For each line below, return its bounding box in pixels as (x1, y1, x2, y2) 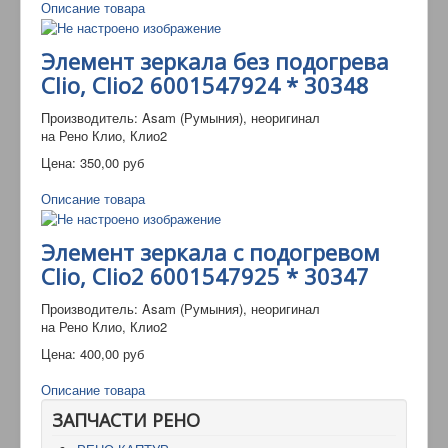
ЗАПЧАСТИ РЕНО (52, 407, 200, 432)
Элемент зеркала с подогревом (41, 236, 380, 267)
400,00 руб (80, 343, 144, 363)
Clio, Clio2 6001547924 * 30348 (41, 69, 369, 100)
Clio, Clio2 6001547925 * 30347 (41, 260, 369, 291)
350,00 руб (80, 152, 144, 172)
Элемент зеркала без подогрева (41, 45, 389, 76)
